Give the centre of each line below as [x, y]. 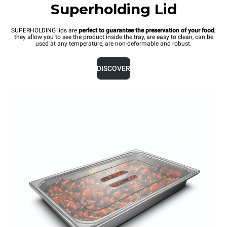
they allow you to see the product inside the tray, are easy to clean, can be [113, 37]
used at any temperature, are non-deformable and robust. [113, 44]
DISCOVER [113, 68]
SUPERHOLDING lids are [45, 30]
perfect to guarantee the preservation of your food [146, 30]
